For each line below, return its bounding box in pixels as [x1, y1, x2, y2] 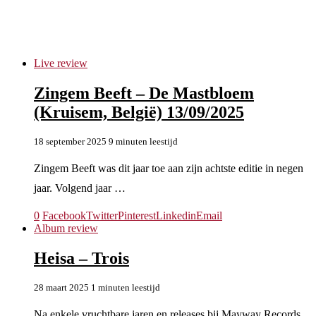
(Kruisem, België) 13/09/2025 [34, 102, 244, 121]
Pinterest [118, 209, 156, 221]
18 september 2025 [34, 135, 107, 147]
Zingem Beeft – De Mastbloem [34, 83, 254, 102]
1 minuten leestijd [91, 281, 160, 293]
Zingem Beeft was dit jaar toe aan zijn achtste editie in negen [34, 162, 303, 174]
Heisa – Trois [34, 248, 129, 267]
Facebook [42, 209, 86, 221]
